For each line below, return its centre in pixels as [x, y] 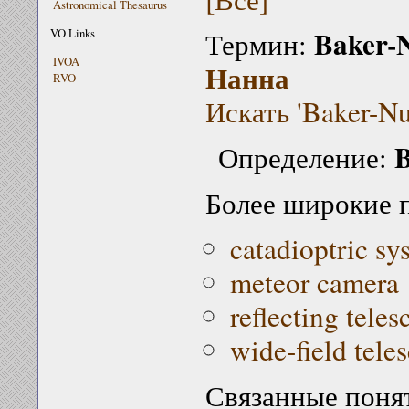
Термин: [259, 44]
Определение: [306, 157]
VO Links [73, 32]
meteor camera [314, 282]
